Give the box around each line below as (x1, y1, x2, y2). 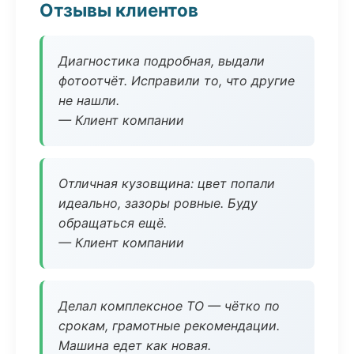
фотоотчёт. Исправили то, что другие (58, 73, 295, 88)
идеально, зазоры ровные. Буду (58, 195, 258, 211)
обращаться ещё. (58, 215, 167, 231)
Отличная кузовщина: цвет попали (58, 175, 275, 191)
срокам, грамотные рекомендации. (58, 318, 280, 333)
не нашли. (58, 92, 119, 108)
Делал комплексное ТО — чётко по (58, 298, 280, 314)
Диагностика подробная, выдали (58, 53, 265, 69)
